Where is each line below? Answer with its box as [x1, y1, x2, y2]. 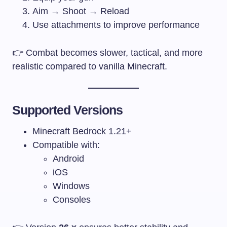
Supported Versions [12, 102, 123, 117]
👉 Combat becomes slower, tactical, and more [12, 47, 203, 58]
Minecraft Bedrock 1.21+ [32, 126, 132, 136]
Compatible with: [32, 139, 100, 150]
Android [53, 153, 84, 164]
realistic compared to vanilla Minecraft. [12, 61, 167, 71]
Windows [53, 180, 90, 191]
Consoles [53, 194, 91, 205]
